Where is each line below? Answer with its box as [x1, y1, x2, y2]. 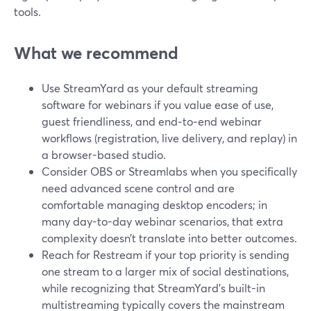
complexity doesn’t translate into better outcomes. [42, 230, 297, 245]
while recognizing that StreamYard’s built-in [42, 280, 265, 295]
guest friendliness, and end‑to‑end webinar [42, 114, 262, 128]
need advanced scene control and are [42, 180, 235, 195]
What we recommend [14, 42, 178, 64]
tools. [14, 4, 41, 19]
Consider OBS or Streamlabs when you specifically [42, 164, 297, 178]
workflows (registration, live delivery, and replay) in [42, 131, 297, 145]
